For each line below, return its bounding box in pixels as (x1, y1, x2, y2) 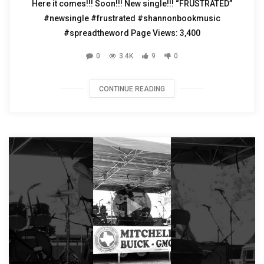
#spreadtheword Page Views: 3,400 (64, 28, 200, 38)
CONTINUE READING (99, 84, 165, 93)
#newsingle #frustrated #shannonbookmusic (44, 13, 220, 23)
